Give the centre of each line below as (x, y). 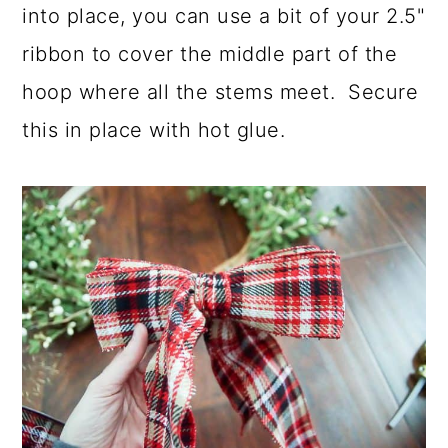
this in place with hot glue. (154, 129)
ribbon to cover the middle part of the (210, 53)
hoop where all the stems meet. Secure (220, 91)
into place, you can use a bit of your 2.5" (224, 15)
